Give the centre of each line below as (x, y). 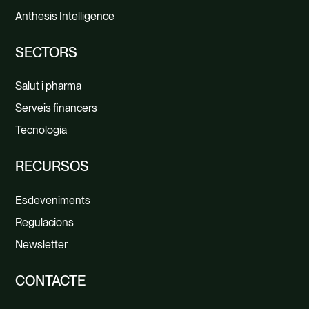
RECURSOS (52, 167)
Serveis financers (57, 108)
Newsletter (42, 244)
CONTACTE (51, 280)
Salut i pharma (49, 86)
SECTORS (47, 52)
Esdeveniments (53, 200)
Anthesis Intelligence (65, 16)
